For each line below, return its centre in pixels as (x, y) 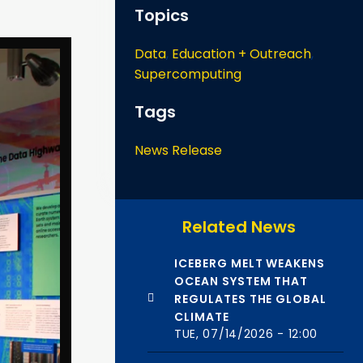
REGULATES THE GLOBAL (250, 299)
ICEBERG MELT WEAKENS (250, 264)
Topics (162, 16)
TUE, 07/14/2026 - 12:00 (246, 334)
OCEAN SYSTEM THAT (241, 282)
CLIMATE (201, 317)
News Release (178, 151)
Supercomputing (188, 75)
